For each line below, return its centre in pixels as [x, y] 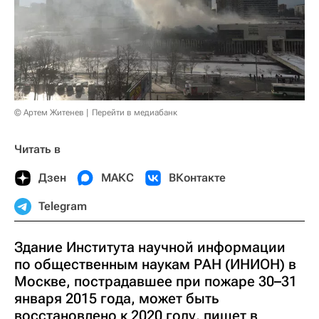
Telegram [63, 206]
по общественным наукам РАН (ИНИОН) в [155, 265]
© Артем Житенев [49, 113]
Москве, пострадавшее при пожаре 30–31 [156, 282]
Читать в [37, 150]
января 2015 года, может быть [116, 299]
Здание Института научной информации [150, 247]
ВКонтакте [197, 178]
